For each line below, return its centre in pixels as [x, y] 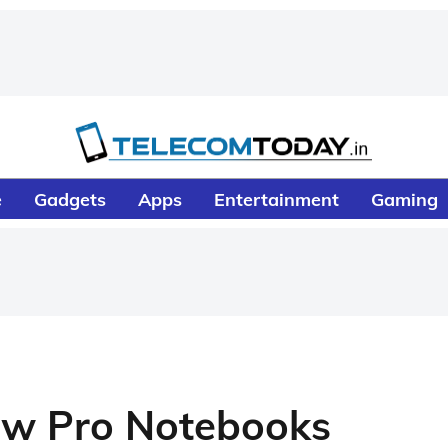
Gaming [405, 199]
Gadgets [70, 199]
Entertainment [277, 199]
